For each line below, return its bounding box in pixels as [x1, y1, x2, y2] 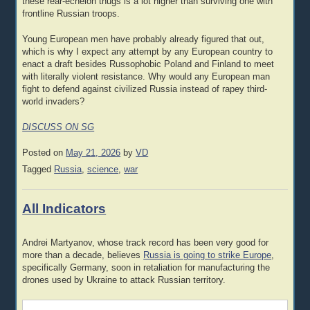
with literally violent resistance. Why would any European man [22, 71, 271, 82]
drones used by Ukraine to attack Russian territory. [22, 275, 226, 286]
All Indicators [22, 201, 107, 216]
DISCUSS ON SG [22, 122, 95, 132]
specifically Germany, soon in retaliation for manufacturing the [22, 263, 271, 273]
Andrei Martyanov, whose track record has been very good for [22, 238, 269, 248]
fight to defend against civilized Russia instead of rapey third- [22, 84, 268, 94]
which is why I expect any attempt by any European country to [22, 46, 273, 57]
